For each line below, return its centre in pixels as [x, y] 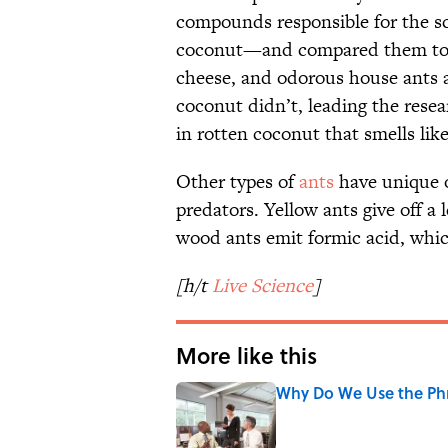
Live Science [262, 285]
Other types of [237, 181]
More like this [246, 354]
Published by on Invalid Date [356, 411]
